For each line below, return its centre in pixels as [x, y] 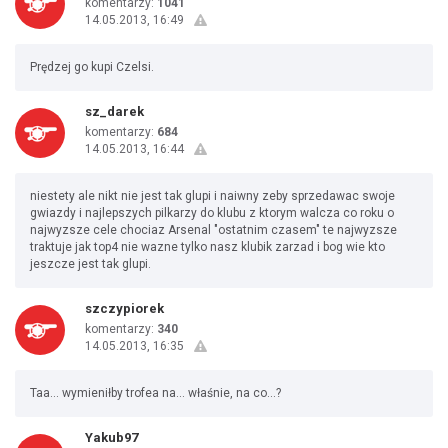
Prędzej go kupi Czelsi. [92, 67]
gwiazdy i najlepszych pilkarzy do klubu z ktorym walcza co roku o [212, 213]
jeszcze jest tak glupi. [90, 264]
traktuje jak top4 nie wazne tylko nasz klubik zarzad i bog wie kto [207, 247]
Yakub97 [111, 437]
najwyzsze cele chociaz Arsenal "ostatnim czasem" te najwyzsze [213, 230]
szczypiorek [124, 308]
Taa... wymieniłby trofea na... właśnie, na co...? [155, 393]
